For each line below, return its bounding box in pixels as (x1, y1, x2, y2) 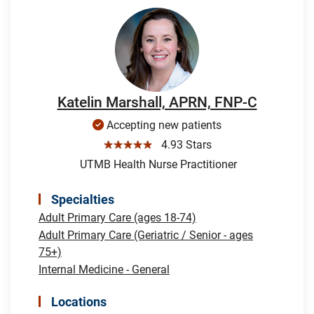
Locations (51, 294, 107, 309)
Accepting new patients (104, 118, 221, 132)
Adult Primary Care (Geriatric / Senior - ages (39, 228, 253, 242)
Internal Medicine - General (39, 262, 170, 276)
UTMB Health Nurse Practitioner (77, 157, 237, 171)
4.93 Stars (155, 137, 212, 151)
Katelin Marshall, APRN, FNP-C (57, 93, 257, 111)
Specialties (51, 191, 114, 207)
